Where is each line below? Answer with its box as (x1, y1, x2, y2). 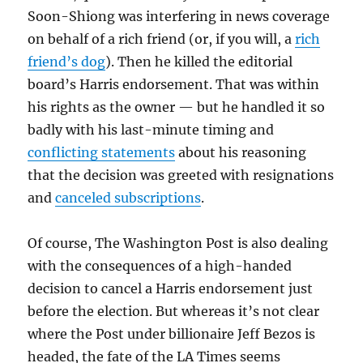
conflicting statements (28, 144, 176, 161)
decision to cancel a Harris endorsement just (28, 280, 314, 297)
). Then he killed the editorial (105, 53, 293, 70)
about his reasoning (175, 144, 307, 161)
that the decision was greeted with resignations (28, 167, 335, 184)
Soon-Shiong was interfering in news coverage (28, 8, 331, 25)
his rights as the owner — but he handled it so (28, 99, 326, 116)
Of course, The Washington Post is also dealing (28, 235, 329, 252)
